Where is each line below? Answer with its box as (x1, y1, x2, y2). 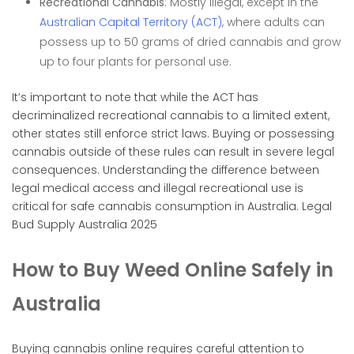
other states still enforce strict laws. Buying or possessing (12, 125, 334, 141)
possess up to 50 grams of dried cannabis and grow (40, 33, 341, 50)
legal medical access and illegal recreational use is (12, 179, 303, 196)
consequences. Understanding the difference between (12, 161, 319, 178)
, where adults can (222, 13, 325, 30)
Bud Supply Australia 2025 (12, 216, 157, 232)
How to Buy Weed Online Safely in (12, 256, 333, 283)
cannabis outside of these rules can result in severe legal (12, 143, 334, 160)
